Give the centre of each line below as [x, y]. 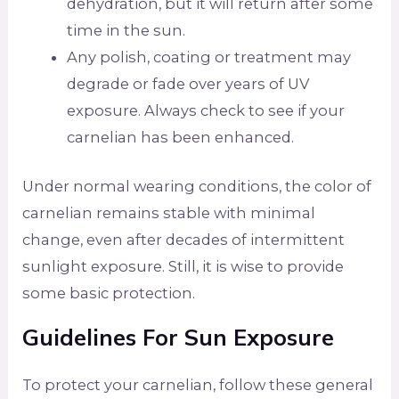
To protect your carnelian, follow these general [198, 385]
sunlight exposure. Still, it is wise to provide [183, 266]
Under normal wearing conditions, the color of [197, 186]
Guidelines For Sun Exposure [179, 338]
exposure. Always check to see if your [205, 111]
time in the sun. [126, 31]
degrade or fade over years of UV [187, 84]
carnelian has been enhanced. [180, 138]
